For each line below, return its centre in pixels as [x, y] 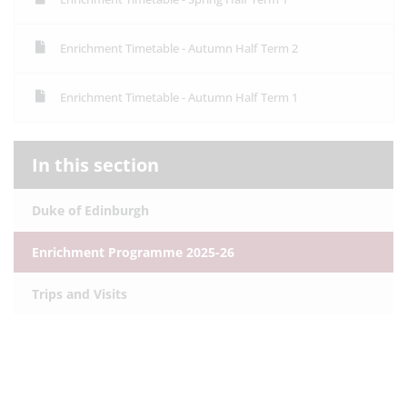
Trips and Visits [79, 294]
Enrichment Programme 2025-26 [133, 252]
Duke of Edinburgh [90, 210]
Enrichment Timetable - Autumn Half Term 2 [179, 48]
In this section [95, 165]
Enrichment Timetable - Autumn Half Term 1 [179, 97]
